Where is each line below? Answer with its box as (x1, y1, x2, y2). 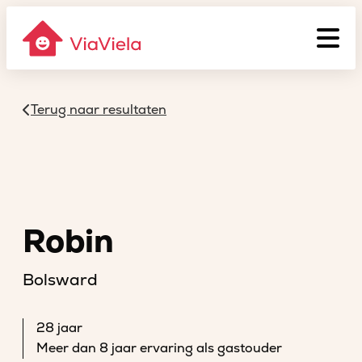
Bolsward (23, 270, 98, 290)
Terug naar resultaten (31, 102, 166, 118)
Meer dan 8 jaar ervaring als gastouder (36, 340, 282, 356)
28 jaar (36, 320, 82, 336)
